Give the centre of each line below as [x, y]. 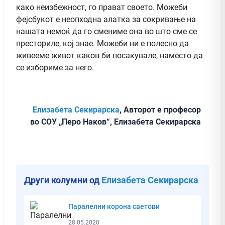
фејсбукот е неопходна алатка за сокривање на [106, 19]
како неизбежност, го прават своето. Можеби [102, 7]
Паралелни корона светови [114, 206]
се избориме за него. [55, 67]
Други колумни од [63, 180]
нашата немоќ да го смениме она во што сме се [106, 31]
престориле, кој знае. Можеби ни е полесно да [102, 43]
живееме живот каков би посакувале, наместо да [109, 55]
